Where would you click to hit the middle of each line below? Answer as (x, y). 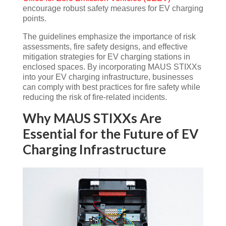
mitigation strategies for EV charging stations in (106, 56)
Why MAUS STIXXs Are (92, 118)
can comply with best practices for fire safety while (111, 87)
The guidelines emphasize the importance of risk (109, 36)
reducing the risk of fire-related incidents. (95, 97)
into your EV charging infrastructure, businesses (108, 77)
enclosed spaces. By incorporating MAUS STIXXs (112, 67)
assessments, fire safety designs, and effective (105, 46)
